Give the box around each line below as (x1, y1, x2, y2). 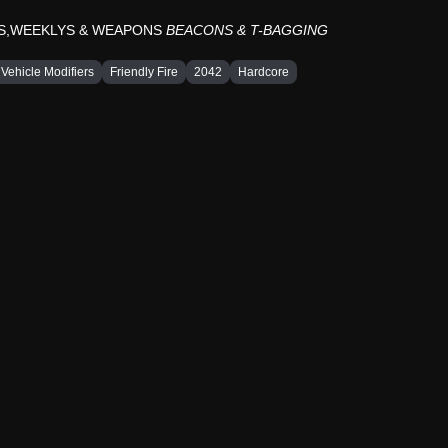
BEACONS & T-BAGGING (166, 22, 328, 38)
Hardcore (238, 65, 289, 79)
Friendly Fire (110, 65, 178, 79)
